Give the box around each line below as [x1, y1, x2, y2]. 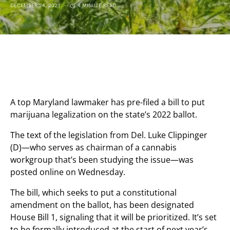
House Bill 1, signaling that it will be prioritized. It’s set [10, 212, 217, 223]
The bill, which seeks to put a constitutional [10, 187, 177, 198]
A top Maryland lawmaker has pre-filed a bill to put [10, 97, 205, 108]
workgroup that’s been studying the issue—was [10, 154, 194, 165]
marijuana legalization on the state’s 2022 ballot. [10, 109, 197, 120]
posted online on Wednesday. [10, 166, 125, 178]
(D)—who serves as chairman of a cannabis [10, 142, 177, 153]
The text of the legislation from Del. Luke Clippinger [10, 129, 207, 141]
